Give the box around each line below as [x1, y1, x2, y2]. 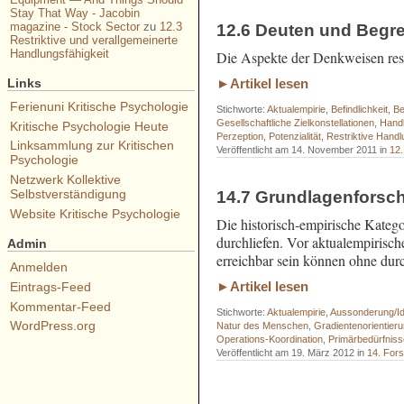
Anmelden [9, 260, 68, 274]
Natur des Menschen [216, 320, 309, 332]
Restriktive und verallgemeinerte [9, 33, 178, 48]
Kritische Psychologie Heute [9, 118, 169, 133]
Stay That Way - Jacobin [9, 6, 140, 21]
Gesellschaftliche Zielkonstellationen [216, 117, 375, 129]
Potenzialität [269, 131, 322, 142]
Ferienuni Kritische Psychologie [9, 98, 188, 114]
